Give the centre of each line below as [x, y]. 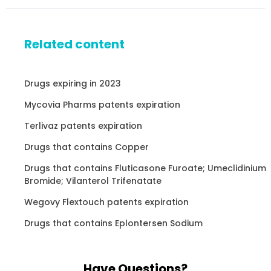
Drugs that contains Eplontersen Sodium [113, 223]
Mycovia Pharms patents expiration [102, 104]
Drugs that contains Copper [87, 147]
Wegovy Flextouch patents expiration [106, 202]
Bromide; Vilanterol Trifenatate [93, 181]
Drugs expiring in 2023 [73, 83]
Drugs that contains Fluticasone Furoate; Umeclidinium [145, 168]
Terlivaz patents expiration [83, 126]
